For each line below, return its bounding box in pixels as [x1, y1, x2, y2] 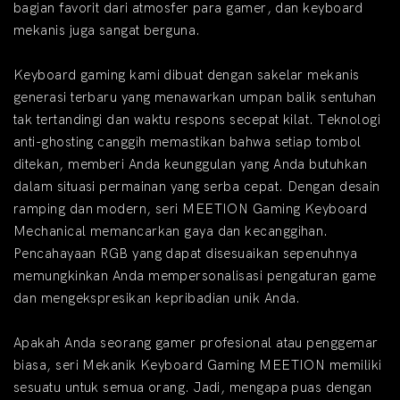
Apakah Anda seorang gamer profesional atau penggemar [13, 335, 379, 352]
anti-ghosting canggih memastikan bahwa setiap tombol [13, 134, 362, 151]
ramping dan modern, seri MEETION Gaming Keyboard [13, 201, 368, 218]
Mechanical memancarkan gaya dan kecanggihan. [13, 223, 329, 240]
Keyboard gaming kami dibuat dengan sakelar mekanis [13, 67, 360, 84]
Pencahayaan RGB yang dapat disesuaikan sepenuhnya [13, 246, 358, 262]
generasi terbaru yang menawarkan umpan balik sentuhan [13, 89, 377, 106]
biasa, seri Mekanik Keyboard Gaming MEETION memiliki [13, 357, 382, 374]
